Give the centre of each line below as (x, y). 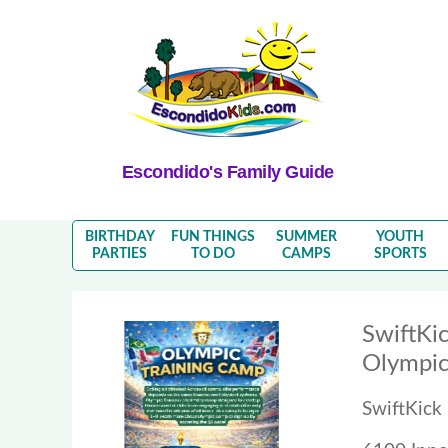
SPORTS (400, 253)
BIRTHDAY (119, 236)
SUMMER (307, 236)
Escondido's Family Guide (227, 171)
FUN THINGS (213, 236)
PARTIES (120, 253)
